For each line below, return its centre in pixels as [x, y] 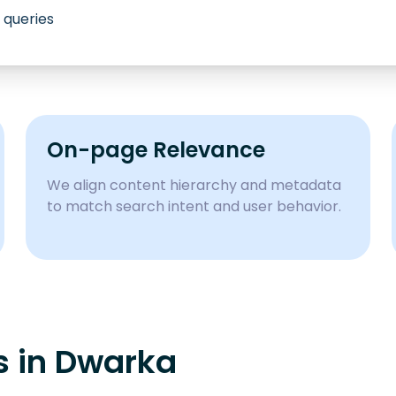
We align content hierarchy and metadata [194, 185]
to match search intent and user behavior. [194, 206]
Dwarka [116, 362]
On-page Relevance [156, 150]
